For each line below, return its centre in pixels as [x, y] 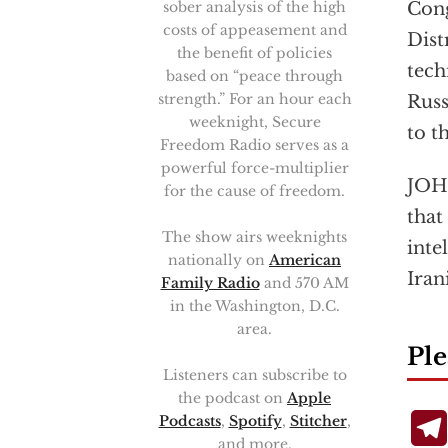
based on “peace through [254, 76]
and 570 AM [304, 283]
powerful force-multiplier [254, 168]
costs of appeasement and [254, 30]
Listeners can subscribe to [254, 375]
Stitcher [318, 421]
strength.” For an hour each [254, 99]
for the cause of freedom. [254, 191]
